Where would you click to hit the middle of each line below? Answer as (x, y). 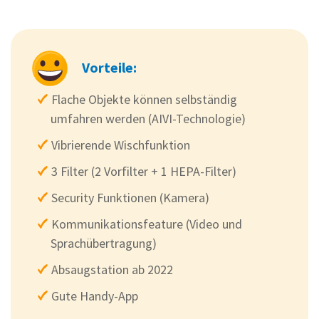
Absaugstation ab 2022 (112, 270)
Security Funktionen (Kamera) (130, 198)
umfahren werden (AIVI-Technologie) (148, 119)
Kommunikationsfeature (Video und (147, 224)
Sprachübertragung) (104, 244)
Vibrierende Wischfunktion (121, 145)
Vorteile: (109, 68)
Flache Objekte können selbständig (144, 100)
